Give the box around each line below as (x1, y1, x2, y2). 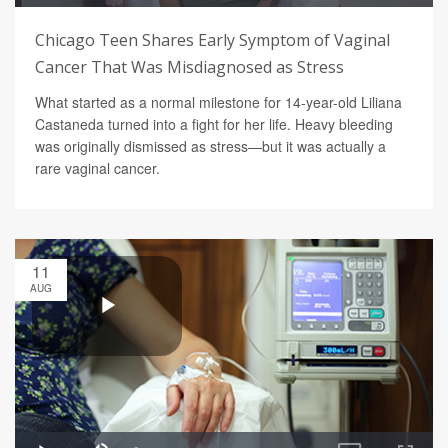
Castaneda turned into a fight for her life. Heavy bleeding (35, 114, 393, 135)
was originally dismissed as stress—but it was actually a (35, 136, 386, 157)
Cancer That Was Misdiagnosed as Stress (35, 56, 344, 79)
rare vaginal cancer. (35, 158, 160, 179)
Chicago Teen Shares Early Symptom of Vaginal (35, 29, 390, 52)
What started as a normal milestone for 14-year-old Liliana (35, 92, 402, 113)
